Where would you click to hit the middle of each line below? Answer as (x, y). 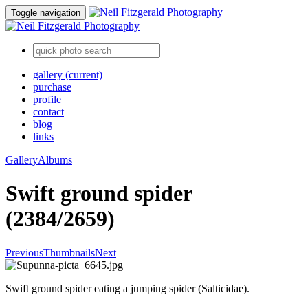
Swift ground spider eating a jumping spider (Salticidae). (128, 288)
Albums (55, 160)
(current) (84, 75)
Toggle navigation (46, 13)
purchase (52, 87)
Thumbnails (69, 252)
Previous (24, 252)
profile (47, 99)
